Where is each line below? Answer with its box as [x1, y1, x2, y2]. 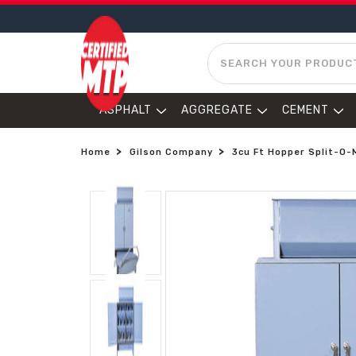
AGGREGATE [181, 103, 253, 117]
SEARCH [207, 44, 255, 56]
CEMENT [282, 103, 329, 117]
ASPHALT [99, 103, 152, 117]
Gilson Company [130, 147, 213, 157]
